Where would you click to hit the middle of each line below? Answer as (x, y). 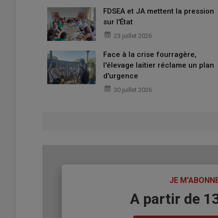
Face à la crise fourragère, (150, 55)
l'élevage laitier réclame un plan (159, 65)
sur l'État (118, 22)
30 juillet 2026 (133, 90)
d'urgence (122, 76)
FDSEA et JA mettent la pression (159, 11)
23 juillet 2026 (133, 36)
